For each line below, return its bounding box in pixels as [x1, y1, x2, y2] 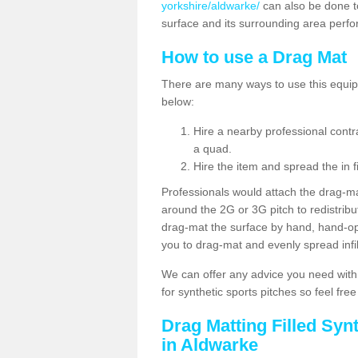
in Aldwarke [161, 335, 258, 355]
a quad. [193, 142, 232, 155]
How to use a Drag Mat [161, 47, 347, 67]
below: [161, 95, 194, 108]
